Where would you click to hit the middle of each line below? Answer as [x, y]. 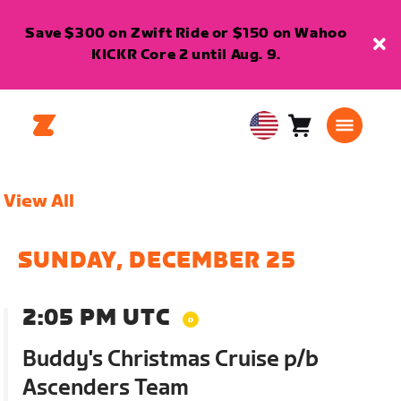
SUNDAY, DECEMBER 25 [158, 261]
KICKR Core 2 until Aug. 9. [186, 55]
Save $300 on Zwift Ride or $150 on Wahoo [186, 34]
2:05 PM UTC [97, 318]
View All [39, 201]
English [274, 158]
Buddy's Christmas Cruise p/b [171, 359]
